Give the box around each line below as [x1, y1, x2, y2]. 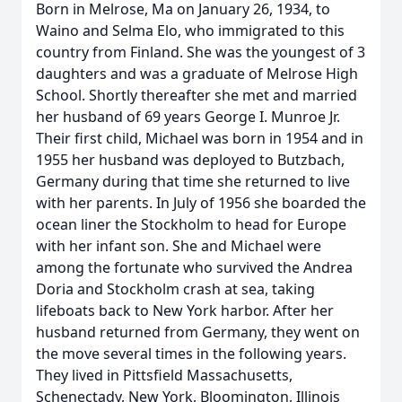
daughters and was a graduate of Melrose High [36, 64, 358, 83]
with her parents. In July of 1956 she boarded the [36, 193, 366, 213]
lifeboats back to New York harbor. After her [36, 301, 334, 320]
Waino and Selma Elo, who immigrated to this [36, 21, 345, 40]
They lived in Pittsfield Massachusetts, [36, 365, 293, 385]
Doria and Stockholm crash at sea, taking [36, 279, 315, 299]
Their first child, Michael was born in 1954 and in [36, 128, 363, 148]
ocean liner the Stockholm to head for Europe [36, 214, 346, 234]
